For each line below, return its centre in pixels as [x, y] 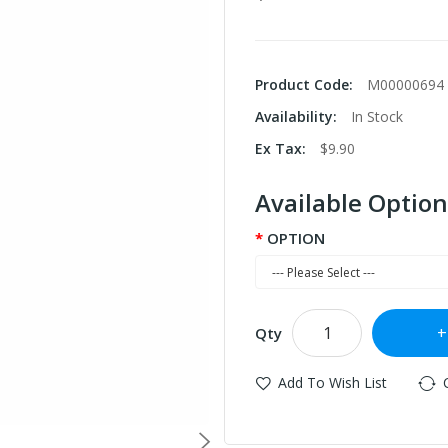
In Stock [377, 116]
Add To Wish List [332, 382]
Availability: [298, 116]
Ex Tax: [282, 148]
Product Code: [306, 84]
